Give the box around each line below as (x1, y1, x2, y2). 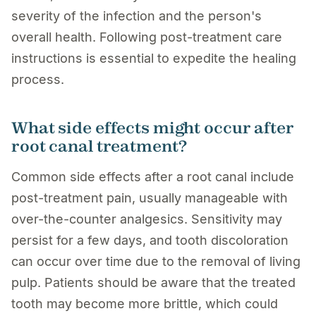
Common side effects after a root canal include (11, 169, 294, 184)
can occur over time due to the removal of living (11, 253, 300, 269)
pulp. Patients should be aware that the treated (11, 274, 296, 290)
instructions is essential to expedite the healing (11, 50, 296, 66)
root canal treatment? (11, 135, 187, 156)
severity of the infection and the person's (11, 8, 262, 23)
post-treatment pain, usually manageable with (11, 190, 288, 205)
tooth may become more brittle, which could (11, 296, 278, 311)
